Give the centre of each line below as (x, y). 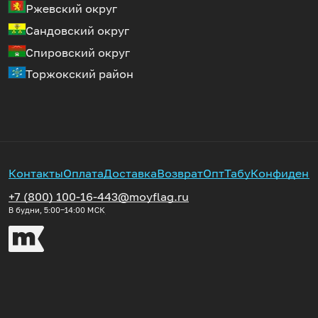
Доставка (130, 173)
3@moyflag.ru (150, 196)
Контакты (36, 173)
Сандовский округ (77, 30)
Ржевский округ (71, 9)
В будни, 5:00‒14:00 (48, 210)
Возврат (180, 173)
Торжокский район (79, 74)
